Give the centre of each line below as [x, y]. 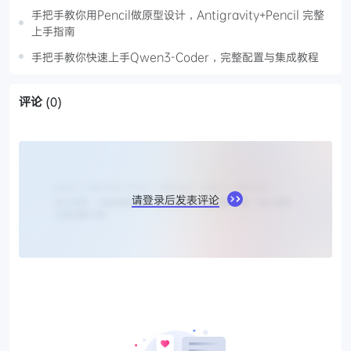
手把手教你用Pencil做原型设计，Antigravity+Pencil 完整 [178, 14]
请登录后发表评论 [175, 199]
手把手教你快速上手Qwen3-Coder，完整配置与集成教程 [175, 56]
